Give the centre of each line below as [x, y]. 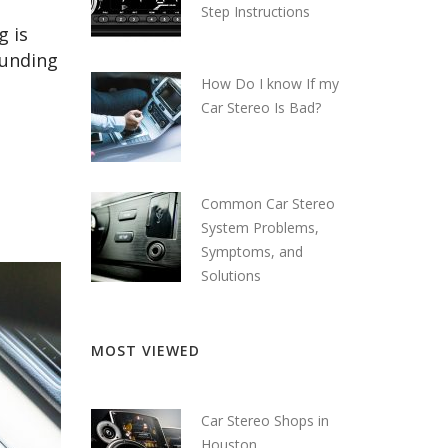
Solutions [231, 275]
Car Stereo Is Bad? [261, 107]
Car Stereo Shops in [265, 420]
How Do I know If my [270, 83]
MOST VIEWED [145, 350]
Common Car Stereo [268, 203]
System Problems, [260, 227]
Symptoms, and [252, 251]
